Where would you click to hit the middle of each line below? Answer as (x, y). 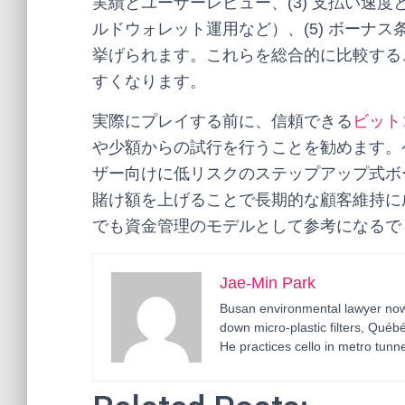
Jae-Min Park (268, 283)
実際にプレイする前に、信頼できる (222, 121)
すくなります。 (149, 81)
